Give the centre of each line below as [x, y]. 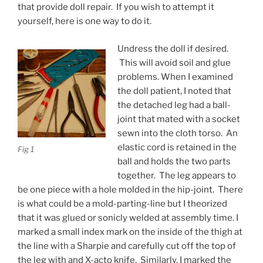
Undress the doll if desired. [173, 48]
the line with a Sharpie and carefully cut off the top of [127, 246]
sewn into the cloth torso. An [177, 133]
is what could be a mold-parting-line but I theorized [122, 203]
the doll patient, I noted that [174, 91]
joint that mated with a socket [178, 119]
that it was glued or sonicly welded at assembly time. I [128, 218]
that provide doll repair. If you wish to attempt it [116, 7]
